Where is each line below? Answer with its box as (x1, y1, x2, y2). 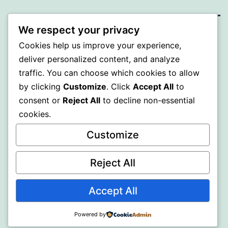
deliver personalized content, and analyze (19, 53, 180, 64)
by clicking (19, 81, 63, 92)
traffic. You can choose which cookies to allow (19, 67, 199, 78)
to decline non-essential (100, 95, 195, 105)
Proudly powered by (8, 62, 97, 73)
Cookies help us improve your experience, (19, 40, 181, 50)
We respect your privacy (18, 23, 140, 36)
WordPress (97, 62, 143, 73)
